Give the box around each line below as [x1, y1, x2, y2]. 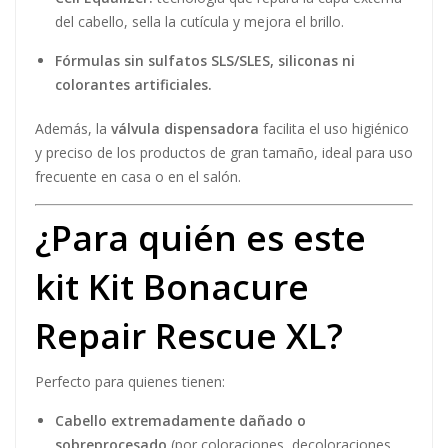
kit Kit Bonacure [35, 263, 309, 310]
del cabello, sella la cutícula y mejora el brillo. [55, 12, 344, 31]
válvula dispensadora [111, 119, 259, 138]
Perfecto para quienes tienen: [35, 372, 225, 391]
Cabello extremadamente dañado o [55, 411, 306, 430]
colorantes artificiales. [55, 75, 212, 94]
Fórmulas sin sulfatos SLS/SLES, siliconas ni [55, 51, 355, 70]
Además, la [35, 119, 111, 138]
